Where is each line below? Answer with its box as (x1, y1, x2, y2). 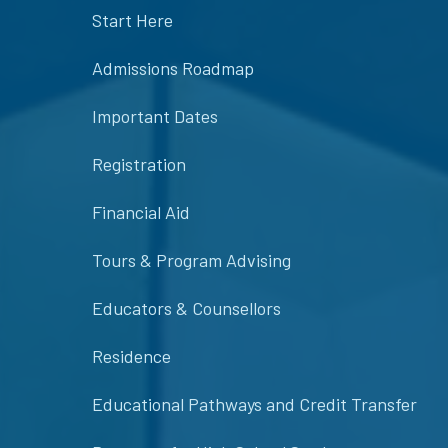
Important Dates (92, 105, 218, 128)
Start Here (92, 9, 173, 32)
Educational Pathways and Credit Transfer (92, 393, 417, 416)
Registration (92, 153, 186, 176)
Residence (92, 345, 171, 368)
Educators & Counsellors (92, 297, 281, 320)
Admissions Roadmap (92, 57, 254, 80)
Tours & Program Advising (92, 249, 291, 272)
